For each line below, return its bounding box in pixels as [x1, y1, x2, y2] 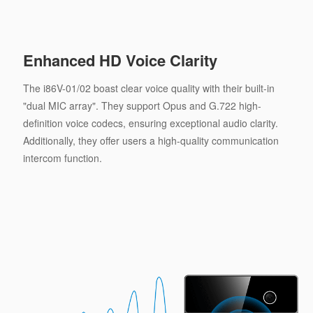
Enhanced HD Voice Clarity [22, 48, 217, 71]
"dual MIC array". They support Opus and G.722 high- [22, 98, 261, 112]
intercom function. [22, 150, 102, 165]
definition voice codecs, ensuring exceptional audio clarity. [22, 115, 278, 130]
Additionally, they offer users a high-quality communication [22, 133, 279, 147]
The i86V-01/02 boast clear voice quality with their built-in [22, 80, 275, 95]
